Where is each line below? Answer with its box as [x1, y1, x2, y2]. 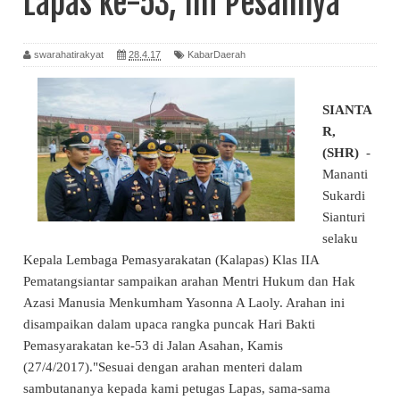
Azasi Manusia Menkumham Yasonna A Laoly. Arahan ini [23, 295, 345, 310]
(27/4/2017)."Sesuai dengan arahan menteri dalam [23, 359, 303, 374]
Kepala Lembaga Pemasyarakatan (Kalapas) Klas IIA [23, 252, 319, 267]
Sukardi [322, 187, 365, 203]
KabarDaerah [187, 48, 246, 60]
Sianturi [322, 209, 365, 224]
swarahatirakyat [34, 48, 104, 60]
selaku [322, 230, 358, 246]
